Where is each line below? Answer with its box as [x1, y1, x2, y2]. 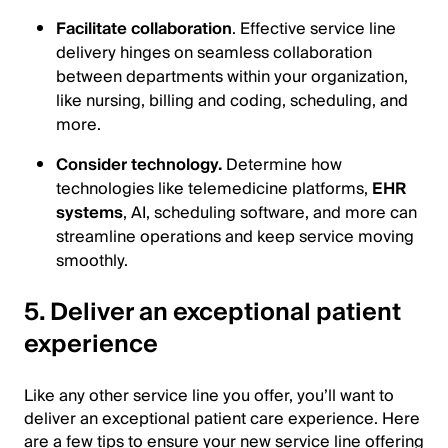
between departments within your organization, [56, 63, 408, 91]
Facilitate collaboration [56, 15, 232, 43]
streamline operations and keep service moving [56, 223, 414, 251]
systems [56, 199, 123, 227]
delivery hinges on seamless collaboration [56, 39, 372, 67]
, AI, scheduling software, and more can [123, 199, 417, 227]
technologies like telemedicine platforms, [56, 175, 372, 203]
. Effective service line [232, 15, 396, 43]
